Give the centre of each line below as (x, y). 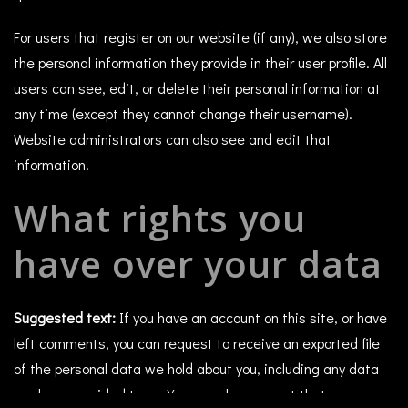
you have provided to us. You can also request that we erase (201, 393)
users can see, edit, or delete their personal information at (197, 87)
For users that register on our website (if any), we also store (200, 36)
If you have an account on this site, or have (253, 317)
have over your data (198, 263)
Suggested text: (66, 317)
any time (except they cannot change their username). (183, 113)
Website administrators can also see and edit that (173, 138)
